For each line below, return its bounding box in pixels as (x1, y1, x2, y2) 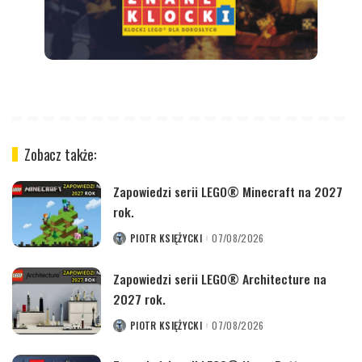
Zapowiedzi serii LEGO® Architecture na (113, 268, 326, 288)
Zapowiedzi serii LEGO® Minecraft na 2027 (113, 182, 343, 202)
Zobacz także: (24, 143, 97, 165)
